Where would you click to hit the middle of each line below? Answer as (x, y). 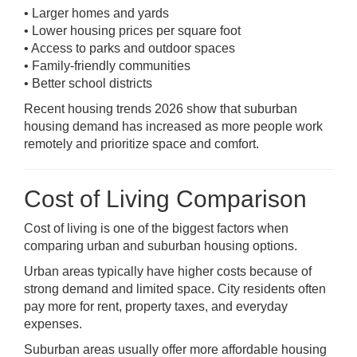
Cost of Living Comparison (165, 199)
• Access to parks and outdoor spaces (129, 48)
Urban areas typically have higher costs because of (168, 271)
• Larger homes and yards (96, 13)
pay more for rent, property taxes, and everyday (156, 306)
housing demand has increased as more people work (173, 126)
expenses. (53, 324)
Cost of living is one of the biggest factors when (156, 228)
